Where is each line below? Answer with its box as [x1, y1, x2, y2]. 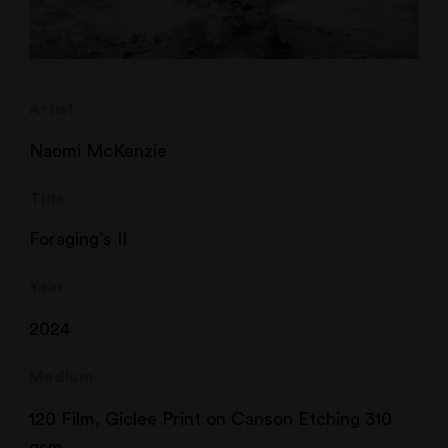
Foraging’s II [29, 230, 128, 249]
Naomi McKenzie [29, 141, 168, 160]
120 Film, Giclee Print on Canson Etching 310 [29, 409, 393, 428]
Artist [29, 100, 75, 117]
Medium [29, 369, 94, 385]
